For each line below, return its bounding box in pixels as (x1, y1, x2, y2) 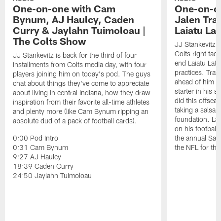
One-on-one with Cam (13, 2, 116, 15)
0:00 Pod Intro (13, 134, 59, 143)
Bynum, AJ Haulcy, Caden (13, 13, 135, 26)
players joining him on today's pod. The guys (13, 70, 151, 78)
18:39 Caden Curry (13, 162, 74, 171)
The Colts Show (13, 35, 86, 47)
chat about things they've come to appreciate (13, 79, 149, 88)
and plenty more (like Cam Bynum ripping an (13, 107, 149, 116)
